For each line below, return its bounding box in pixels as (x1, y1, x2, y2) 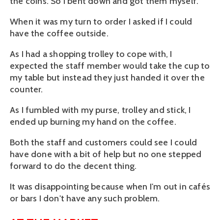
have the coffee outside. (10, 27, 109, 39)
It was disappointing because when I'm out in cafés (10, 181, 211, 192)
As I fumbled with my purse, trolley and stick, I (10, 104, 191, 115)
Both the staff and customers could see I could (10, 137, 197, 148)
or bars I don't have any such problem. (10, 192, 160, 204)
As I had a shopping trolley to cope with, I (10, 48, 172, 59)
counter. (10, 83, 43, 95)
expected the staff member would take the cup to (10, 60, 210, 71)
